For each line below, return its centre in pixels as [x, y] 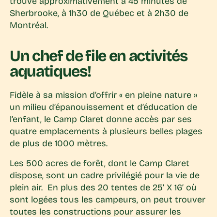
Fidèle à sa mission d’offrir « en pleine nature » [103, 95]
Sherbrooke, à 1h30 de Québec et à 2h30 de [99, 13]
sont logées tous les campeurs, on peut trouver [108, 200]
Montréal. [29, 25]
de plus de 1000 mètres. [59, 144]
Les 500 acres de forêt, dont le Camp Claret [100, 163]
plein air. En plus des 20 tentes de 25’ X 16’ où [103, 188]
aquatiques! [50, 72]
